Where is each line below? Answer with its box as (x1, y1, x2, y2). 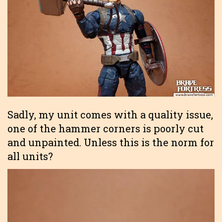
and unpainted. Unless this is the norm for (7, 136, 214, 149)
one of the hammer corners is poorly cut (7, 122, 204, 135)
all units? (7, 150, 53, 163)
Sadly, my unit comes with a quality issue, (7, 108, 213, 121)
